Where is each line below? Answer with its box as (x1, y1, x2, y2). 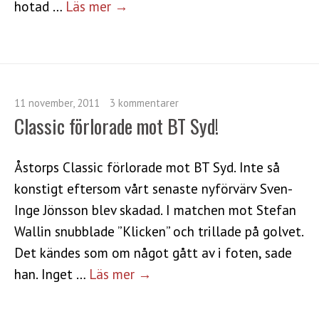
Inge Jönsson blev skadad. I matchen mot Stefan (14, 200, 296, 219)
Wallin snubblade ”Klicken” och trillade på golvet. (14, 221, 303, 240)
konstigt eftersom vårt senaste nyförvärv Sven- (14, 179, 293, 197)
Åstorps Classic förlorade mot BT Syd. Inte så (14, 157, 280, 176)
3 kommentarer (110, 95, 179, 110)
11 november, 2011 (14, 95, 100, 110)
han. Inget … (14, 264, 89, 283)
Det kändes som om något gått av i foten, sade (14, 243, 292, 261)
